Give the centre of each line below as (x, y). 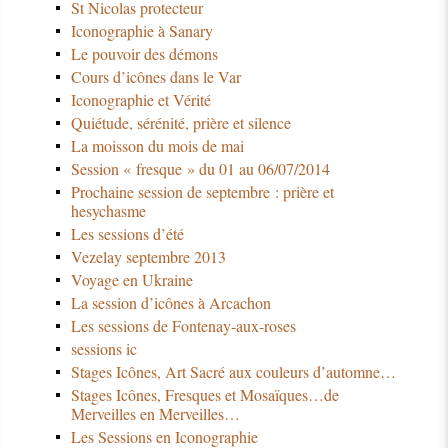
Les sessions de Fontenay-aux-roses (183, 326)
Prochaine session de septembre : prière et (202, 192)
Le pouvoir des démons (144, 54)
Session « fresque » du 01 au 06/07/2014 (200, 169)
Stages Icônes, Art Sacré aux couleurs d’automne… (233, 372)
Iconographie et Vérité (140, 100)
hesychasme (108, 211)
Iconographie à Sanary (141, 31)
